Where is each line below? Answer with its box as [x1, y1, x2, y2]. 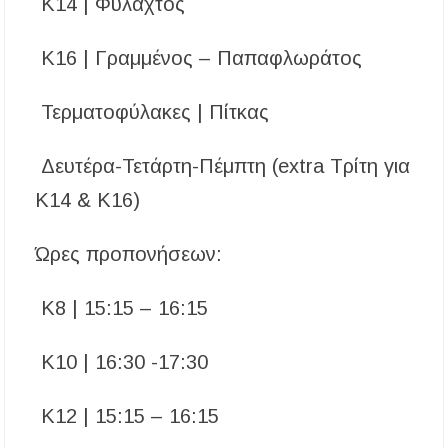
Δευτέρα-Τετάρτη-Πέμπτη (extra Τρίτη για [35, 155, 411, 178]
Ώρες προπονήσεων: [35, 243, 223, 266]
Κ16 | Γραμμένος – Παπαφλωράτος [35, 47, 363, 70]
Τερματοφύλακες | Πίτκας [35, 101, 270, 124]
